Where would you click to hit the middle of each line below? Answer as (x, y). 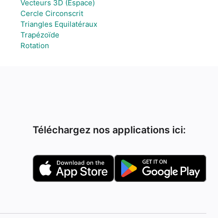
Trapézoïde (40, 35)
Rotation (35, 45)
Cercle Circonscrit (52, 13)
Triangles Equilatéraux (59, 24)
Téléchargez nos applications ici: (109, 130)
